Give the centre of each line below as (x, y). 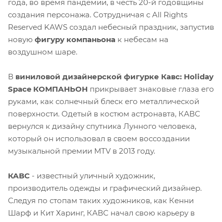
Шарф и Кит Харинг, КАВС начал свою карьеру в (101, 213)
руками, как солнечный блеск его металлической (104, 101)
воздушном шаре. (43, 52)
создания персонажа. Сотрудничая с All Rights (98, 14)
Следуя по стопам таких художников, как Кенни (101, 200)
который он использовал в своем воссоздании (99, 138)
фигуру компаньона (76, 39)
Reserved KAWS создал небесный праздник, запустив (111, 27)
